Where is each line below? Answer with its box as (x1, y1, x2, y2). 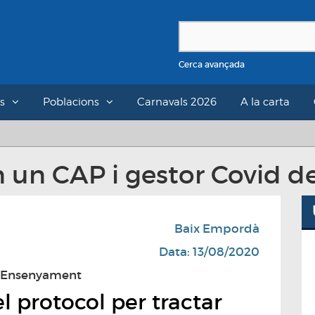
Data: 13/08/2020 (159, 245, 259, 259)
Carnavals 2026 (136, 96, 217, 108)
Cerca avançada (179, 59, 245, 70)
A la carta (240, 96, 290, 108)
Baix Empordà (174, 221, 259, 236)
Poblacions (42, 96, 99, 108)
